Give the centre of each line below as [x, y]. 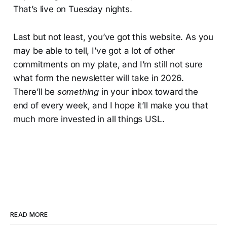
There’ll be [35, 91]
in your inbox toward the [148, 91]
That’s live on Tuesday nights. [72, 9]
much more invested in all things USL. [89, 119]
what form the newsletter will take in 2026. [98, 78]
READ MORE [29, 214]
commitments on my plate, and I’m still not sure [108, 64]
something [78, 91]
